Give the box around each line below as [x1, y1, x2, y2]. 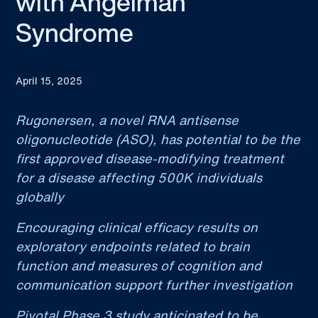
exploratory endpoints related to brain [16, 237, 251, 256]
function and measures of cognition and [16, 256, 262, 275]
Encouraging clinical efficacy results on [16, 218, 258, 237]
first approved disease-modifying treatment [16, 149, 285, 168]
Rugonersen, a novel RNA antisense [16, 111, 239, 130]
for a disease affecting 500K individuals [16, 168, 263, 187]
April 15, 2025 [16, 73, 83, 88]
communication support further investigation [16, 275, 293, 295]
